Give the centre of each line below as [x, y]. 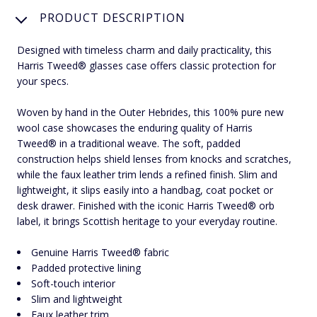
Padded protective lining [86, 267]
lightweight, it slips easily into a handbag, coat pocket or [145, 190]
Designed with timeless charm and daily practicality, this [144, 50]
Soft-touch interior [73, 283]
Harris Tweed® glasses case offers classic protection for [146, 65]
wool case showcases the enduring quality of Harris [135, 127]
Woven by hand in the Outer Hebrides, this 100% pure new [150, 112]
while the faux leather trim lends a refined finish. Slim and [147, 174]
